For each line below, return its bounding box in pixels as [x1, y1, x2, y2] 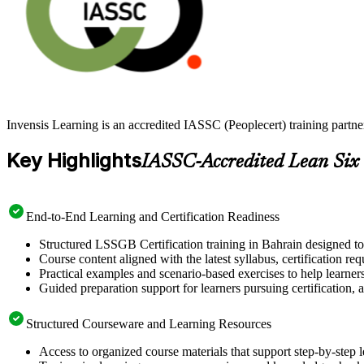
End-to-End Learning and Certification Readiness [26, 209, 279, 223]
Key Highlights [6, 148, 141, 172]
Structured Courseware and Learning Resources [26, 316, 271, 331]
